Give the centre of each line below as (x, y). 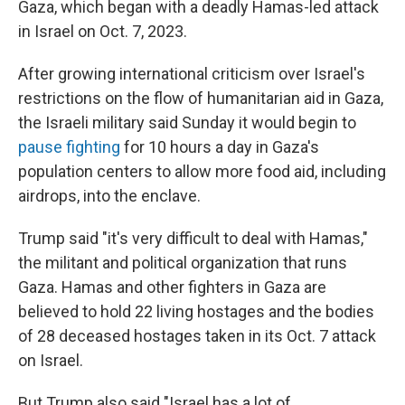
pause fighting (69, 147)
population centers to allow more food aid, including (202, 171)
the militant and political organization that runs (183, 263)
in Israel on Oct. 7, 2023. (103, 31)
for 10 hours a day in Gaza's (220, 147)
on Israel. (51, 360)
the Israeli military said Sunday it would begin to (187, 122)
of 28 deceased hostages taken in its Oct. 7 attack (197, 336)
